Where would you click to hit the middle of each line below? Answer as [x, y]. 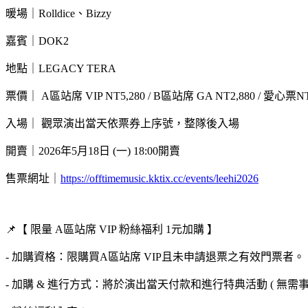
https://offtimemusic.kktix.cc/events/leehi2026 [159, 178]
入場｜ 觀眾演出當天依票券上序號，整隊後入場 [122, 123]
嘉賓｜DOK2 [37, 41]
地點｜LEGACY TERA [61, 68]
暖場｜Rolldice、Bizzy [58, 13]
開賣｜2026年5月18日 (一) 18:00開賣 [93, 151]
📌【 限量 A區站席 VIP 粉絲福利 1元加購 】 [112, 229]
